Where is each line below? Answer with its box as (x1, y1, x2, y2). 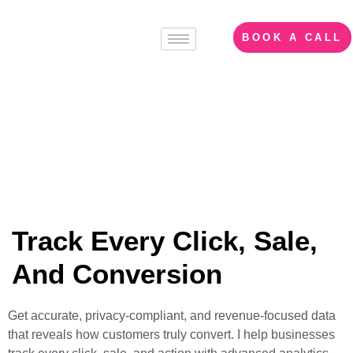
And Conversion (12, 258, 222, 289)
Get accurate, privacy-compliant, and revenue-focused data (8, 309, 336, 322)
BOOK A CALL (242, 31, 343, 43)
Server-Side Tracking (22, 100, 331, 134)
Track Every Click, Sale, (12, 225, 318, 256)
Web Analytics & (56, 83, 297, 117)
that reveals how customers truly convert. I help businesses (8, 328, 335, 341)
